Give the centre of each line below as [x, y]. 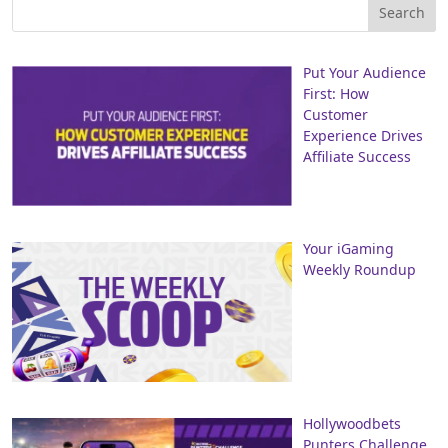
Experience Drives [362, 135]
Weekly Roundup [359, 269]
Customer [335, 114]
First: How [335, 93]
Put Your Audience [364, 72]
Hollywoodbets [351, 424]
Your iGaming [348, 248]
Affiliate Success [356, 156]
